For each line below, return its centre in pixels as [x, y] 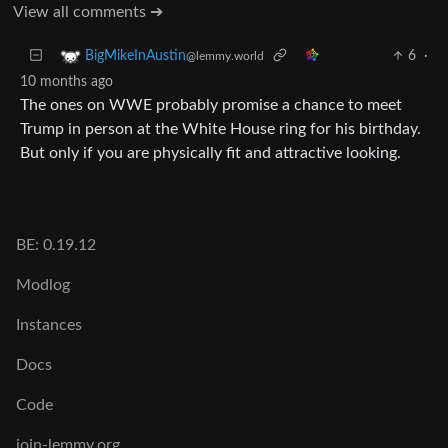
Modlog [43, 285]
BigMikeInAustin [135, 56]
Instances [49, 325]
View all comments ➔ [88, 11]
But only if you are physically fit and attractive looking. [210, 152]
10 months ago [66, 81]
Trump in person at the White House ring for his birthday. [220, 128]
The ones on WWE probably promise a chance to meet [211, 104]
